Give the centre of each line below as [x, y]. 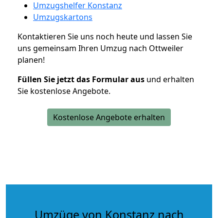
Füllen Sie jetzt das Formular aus [81, 79]
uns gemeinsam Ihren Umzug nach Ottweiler [100, 48]
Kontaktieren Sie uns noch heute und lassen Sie [105, 36]
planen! [31, 60]
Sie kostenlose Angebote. [64, 91]
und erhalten [169, 79]
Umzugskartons [63, 17]
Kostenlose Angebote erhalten [109, 117]
